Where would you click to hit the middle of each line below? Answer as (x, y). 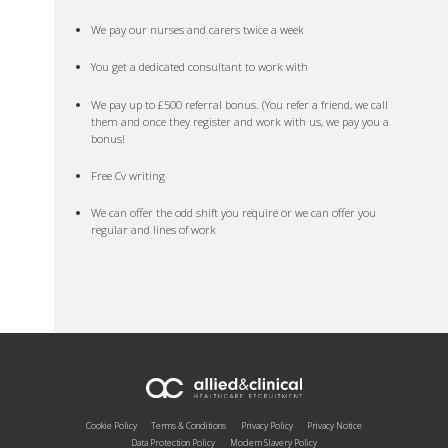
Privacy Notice (334, 426)
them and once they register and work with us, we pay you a (240, 121)
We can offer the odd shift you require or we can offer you (234, 212)
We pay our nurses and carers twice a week (198, 30)
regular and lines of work (154, 229)
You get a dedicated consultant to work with (200, 67)
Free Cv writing (128, 175)
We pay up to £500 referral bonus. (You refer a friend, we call (240, 104)
